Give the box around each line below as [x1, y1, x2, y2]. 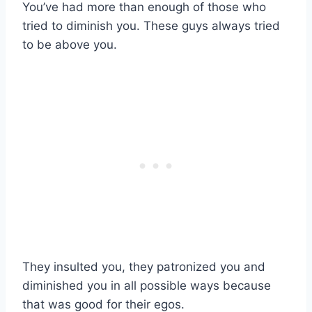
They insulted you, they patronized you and [22, 260, 265, 274]
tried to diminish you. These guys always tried [22, 19, 280, 33]
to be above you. [22, 38, 117, 52]
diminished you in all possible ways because [22, 279, 271, 293]
